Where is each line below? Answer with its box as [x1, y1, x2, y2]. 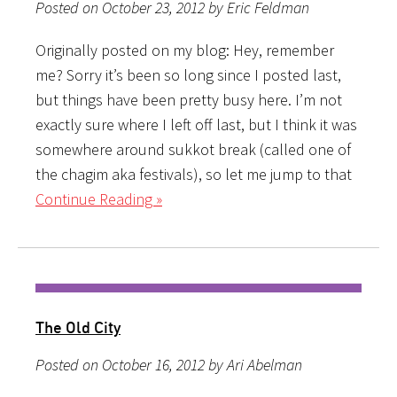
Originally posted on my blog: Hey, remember [35, 39, 334, 60]
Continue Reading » [35, 188, 162, 209]
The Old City [35, 316, 121, 337]
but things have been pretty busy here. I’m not [35, 89, 342, 110]
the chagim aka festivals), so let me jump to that [35, 163, 352, 184]
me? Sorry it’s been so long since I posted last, [35, 64, 341, 85]
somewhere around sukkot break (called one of [35, 138, 351, 160]
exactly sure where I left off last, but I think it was [35, 113, 357, 135]
